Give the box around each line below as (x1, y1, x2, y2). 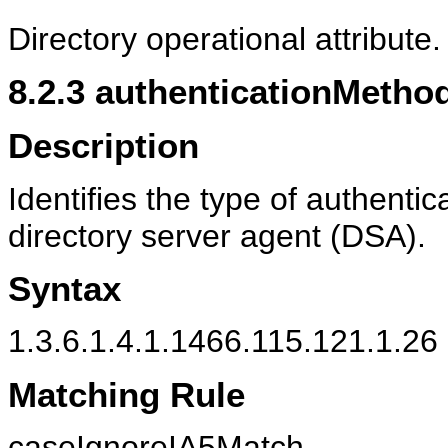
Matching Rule (8, 374, 245, 414)
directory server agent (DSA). (8, 217, 426, 254)
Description (8, 126, 199, 166)
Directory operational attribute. (8, 20, 441, 57)
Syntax (8, 269, 121, 309)
